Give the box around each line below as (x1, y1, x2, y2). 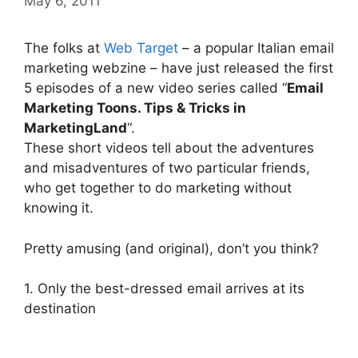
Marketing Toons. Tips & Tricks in (24, 100, 246, 116)
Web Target (104, 40, 182, 56)
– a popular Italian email (182, 40, 334, 56)
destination (24, 300, 96, 316)
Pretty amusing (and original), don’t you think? (24, 240, 319, 257)
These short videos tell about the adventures (24, 140, 314, 156)
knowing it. (24, 200, 93, 216)
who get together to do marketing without (24, 180, 292, 196)
